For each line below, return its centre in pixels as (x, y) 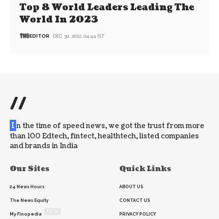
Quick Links (145, 169)
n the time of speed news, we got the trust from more (110, 126)
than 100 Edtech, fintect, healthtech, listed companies (104, 136)
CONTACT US (135, 201)
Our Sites (30, 169)
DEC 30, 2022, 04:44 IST (79, 36)
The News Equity (29, 201)
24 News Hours (27, 187)
